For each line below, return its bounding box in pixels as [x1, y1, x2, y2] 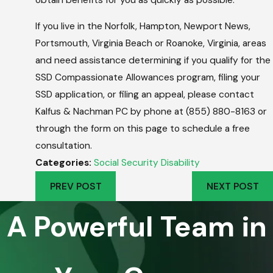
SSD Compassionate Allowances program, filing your [35, 71, 261, 84]
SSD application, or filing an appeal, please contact [35, 88, 255, 101]
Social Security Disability [94, 157, 200, 169]
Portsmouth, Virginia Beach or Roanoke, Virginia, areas [35, 37, 267, 50]
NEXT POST [206, 180, 259, 193]
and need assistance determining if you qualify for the [35, 54, 271, 67]
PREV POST [49, 180, 102, 193]
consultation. [35, 140, 93, 152]
